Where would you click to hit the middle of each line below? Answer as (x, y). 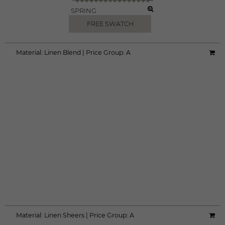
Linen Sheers (64, 215)
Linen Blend (63, 52)
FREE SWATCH (110, 24)
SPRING (84, 11)
